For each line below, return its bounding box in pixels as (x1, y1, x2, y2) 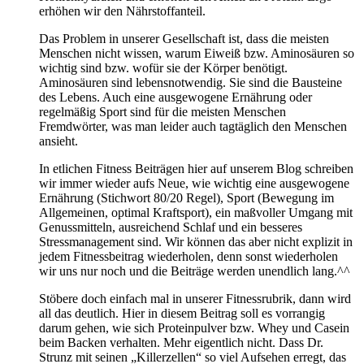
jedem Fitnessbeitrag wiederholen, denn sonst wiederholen (39, 249, 338, 263)
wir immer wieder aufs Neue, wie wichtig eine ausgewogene (39, 175, 349, 190)
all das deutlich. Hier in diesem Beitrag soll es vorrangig (39, 305, 325, 320)
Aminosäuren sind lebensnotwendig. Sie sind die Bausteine (39, 75, 342, 89)
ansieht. (39, 133, 78, 148)
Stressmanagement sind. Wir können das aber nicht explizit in (39, 234, 353, 249)
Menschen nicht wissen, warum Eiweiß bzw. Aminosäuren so (39, 45, 354, 60)
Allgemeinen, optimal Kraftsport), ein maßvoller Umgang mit (39, 205, 353, 219)
